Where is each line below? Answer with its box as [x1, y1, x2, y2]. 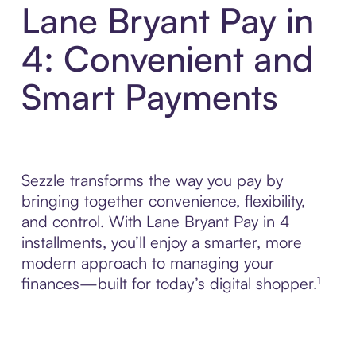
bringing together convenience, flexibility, [21, 190, 305, 211]
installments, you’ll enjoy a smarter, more [21, 231, 302, 252]
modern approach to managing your [21, 252, 274, 273]
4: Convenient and [21, 36, 313, 80]
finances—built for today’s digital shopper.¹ [21, 273, 320, 293]
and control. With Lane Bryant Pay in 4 [21, 211, 290, 231]
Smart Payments [21, 74, 278, 118]
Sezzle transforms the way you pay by [21, 169, 283, 190]
